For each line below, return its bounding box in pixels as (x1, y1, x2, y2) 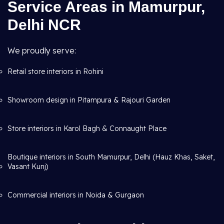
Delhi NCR (7, 16, 81, 33)
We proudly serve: (7, 45, 76, 55)
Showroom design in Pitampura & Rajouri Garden (7, 95, 170, 104)
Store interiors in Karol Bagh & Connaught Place (7, 124, 166, 133)
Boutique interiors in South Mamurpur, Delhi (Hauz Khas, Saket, (7, 152, 215, 161)
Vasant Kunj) (7, 162, 48, 171)
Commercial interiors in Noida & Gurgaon (7, 190, 144, 199)
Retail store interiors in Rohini (7, 67, 103, 76)
